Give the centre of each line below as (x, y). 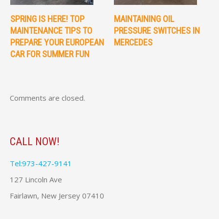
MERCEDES (133, 42)
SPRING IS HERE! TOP (47, 19)
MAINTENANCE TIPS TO (51, 31)
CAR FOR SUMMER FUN (50, 54)
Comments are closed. (47, 98)
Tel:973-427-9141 (41, 163)
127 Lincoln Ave (36, 179)
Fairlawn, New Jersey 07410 (57, 196)
